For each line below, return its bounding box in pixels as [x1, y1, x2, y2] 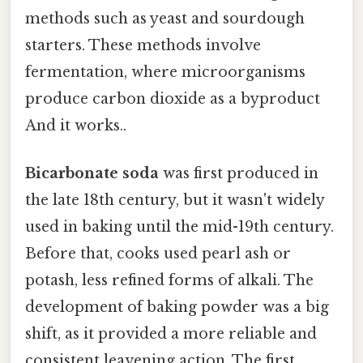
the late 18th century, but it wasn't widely [25, 191, 324, 210]
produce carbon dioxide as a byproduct [25, 89, 320, 108]
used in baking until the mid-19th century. [25, 218, 334, 237]
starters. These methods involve [25, 36, 261, 54]
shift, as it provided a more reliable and [25, 325, 317, 344]
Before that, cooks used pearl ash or [25, 245, 291, 263]
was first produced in [159, 164, 318, 183]
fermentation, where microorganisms [25, 62, 305, 81]
